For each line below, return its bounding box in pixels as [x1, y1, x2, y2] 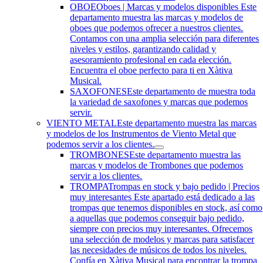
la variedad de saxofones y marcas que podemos [70, 97, 248, 107]
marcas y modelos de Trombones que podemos [70, 160, 244, 170]
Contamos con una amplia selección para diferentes [70, 33, 259, 43]
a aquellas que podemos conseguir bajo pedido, [70, 213, 245, 223]
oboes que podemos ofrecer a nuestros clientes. [70, 23, 244, 33]
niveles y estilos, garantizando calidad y [70, 44, 217, 54]
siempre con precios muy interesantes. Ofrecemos [70, 224, 253, 234]
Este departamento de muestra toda [127, 86, 256, 96]
